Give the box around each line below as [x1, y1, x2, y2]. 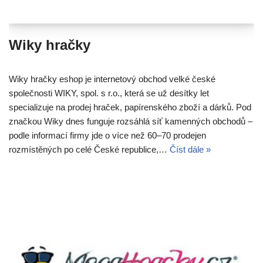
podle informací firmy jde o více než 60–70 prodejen [9, 130, 206, 141]
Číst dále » [170, 144, 211, 155]
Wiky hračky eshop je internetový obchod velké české [9, 74, 215, 85]
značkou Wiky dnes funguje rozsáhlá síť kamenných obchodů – [9, 116, 252, 127]
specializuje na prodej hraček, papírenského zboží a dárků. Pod [9, 102, 251, 113]
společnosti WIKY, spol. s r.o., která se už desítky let [9, 88, 209, 99]
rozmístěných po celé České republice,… [9, 144, 170, 155]
